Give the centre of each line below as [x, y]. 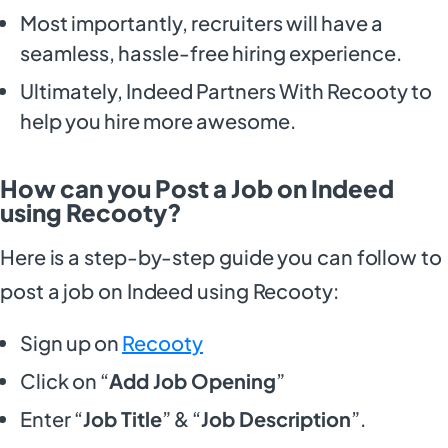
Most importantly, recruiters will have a [201, 22]
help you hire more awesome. [158, 120]
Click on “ [64, 380]
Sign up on [71, 342]
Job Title [122, 418]
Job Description [276, 418]
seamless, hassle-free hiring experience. [211, 52]
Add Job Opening [192, 380]
